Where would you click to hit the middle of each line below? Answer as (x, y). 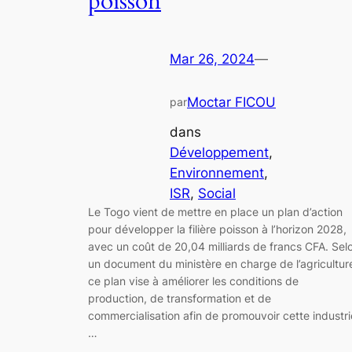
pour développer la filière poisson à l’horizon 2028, (217, 229)
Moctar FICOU (231, 102)
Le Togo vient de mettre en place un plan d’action (215, 212)
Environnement (217, 173)
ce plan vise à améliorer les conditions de (193, 281)
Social (217, 194)
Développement (219, 153)
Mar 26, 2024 (212, 59)
